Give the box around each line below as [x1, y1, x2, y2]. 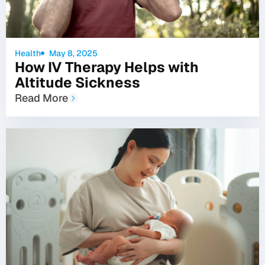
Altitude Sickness [15, 73, 140, 92]
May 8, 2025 [49, 47, 98, 59]
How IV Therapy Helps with [15, 57, 199, 76]
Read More [15, 91, 68, 105]
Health [15, 47, 41, 59]
